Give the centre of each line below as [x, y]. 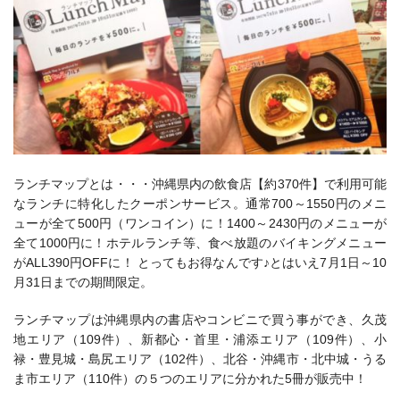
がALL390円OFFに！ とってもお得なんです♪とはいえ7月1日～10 [200, 263]
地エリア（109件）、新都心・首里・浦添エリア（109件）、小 [200, 340]
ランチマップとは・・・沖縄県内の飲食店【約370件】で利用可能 [200, 184]
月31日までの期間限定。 [83, 283]
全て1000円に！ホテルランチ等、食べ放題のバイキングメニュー [200, 243]
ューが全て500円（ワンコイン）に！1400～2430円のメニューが [200, 224]
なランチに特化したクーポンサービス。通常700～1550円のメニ [200, 204]
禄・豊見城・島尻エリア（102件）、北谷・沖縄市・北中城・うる [200, 359]
